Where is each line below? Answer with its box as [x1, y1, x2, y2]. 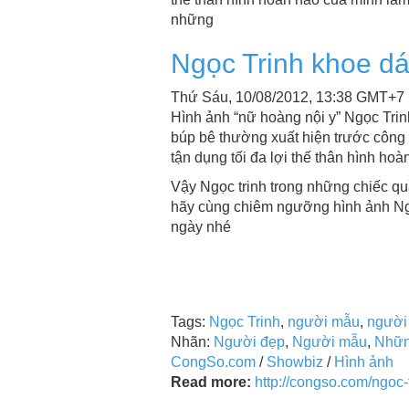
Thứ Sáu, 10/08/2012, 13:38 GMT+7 [171, 89, 404, 105]
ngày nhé [171, 218, 231, 235]
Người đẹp [214, 333, 285, 350]
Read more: [171, 373, 251, 390]
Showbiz [267, 353, 323, 370]
